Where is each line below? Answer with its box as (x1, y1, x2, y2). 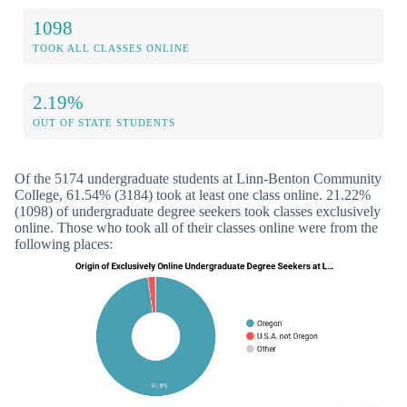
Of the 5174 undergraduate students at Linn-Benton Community (15, 171, 382, 187)
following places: (15, 236, 113, 253)
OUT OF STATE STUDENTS (33, 117, 175, 129)
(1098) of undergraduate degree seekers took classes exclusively (15, 203, 381, 220)
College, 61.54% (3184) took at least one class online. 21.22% (15, 187, 371, 203)
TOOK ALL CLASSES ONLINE (33, 43, 190, 55)
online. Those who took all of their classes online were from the (15, 220, 378, 236)
